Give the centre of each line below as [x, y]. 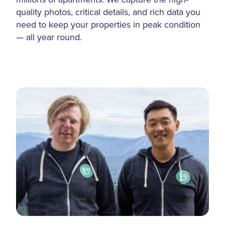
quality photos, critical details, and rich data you [108, 12]
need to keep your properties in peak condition [108, 25]
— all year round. [49, 37]
